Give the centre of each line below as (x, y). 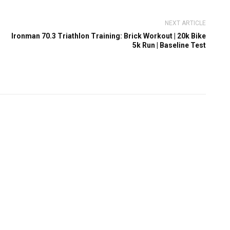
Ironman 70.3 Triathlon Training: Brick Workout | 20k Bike (108, 36)
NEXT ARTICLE (185, 23)
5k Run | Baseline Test (169, 45)
